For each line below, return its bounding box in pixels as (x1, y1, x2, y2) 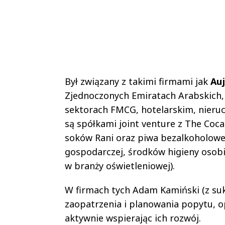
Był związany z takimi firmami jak (64, 75, 210, 87)
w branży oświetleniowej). (64, 159, 175, 172)
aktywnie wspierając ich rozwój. (64, 211, 201, 224)
